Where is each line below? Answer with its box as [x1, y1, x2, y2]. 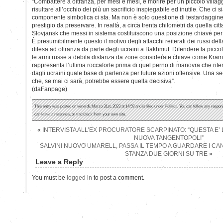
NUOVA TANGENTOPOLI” [134, 134, 204, 141]
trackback [76, 111, 93, 116]
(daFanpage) [32, 85, 67, 93]
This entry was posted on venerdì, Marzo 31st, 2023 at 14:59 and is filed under [34, 103, 165, 109]
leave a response [41, 111, 70, 116]
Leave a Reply [35, 157, 83, 166]
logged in [67, 174, 92, 181]
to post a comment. [92, 174, 144, 181]
